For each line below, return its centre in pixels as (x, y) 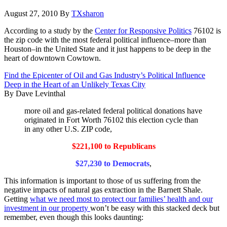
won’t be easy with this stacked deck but (155, 208)
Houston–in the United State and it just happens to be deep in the (107, 49)
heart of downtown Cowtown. (52, 58)
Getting (17, 199)
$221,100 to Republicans (113, 146)
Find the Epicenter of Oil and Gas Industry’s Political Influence (105, 75)
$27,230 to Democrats (112, 163)
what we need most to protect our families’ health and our (121, 199)
